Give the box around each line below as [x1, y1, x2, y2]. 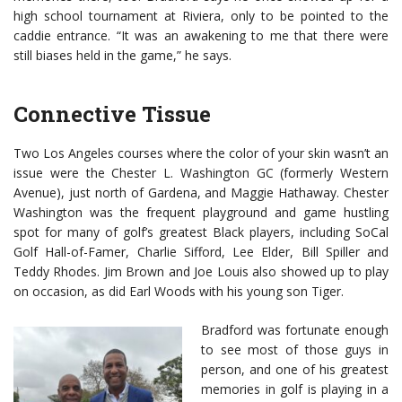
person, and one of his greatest [201, 361, 389, 379]
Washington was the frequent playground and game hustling [13, 204, 389, 222]
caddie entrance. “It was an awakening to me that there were [13, 27, 389, 45]
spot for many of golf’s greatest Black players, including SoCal [13, 223, 389, 241]
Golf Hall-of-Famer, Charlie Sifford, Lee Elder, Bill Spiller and [13, 243, 389, 261]
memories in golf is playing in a [201, 380, 389, 398]
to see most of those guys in [201, 341, 389, 359]
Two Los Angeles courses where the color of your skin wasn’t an [13, 144, 389, 162]
